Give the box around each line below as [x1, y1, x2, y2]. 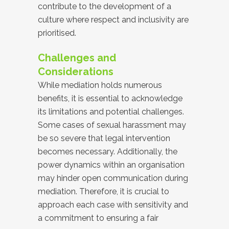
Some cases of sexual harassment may [38, 120, 186, 130]
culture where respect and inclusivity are [38, 15, 189, 25]
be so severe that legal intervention [38, 133, 170, 143]
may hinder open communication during [38, 173, 188, 183]
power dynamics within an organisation [38, 160, 185, 170]
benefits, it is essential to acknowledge [38, 94, 182, 103]
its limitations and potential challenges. [38, 107, 184, 117]
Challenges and [38, 52, 116, 64]
